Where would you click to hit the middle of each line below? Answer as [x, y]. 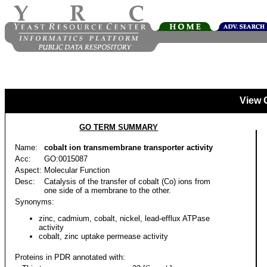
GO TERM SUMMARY [119, 127]
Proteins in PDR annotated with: [70, 257]
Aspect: [28, 170]
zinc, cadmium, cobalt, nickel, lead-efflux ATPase [124, 219]
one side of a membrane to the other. [108, 190]
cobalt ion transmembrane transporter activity [128, 148]
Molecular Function [77, 170]
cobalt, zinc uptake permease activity [103, 237]
